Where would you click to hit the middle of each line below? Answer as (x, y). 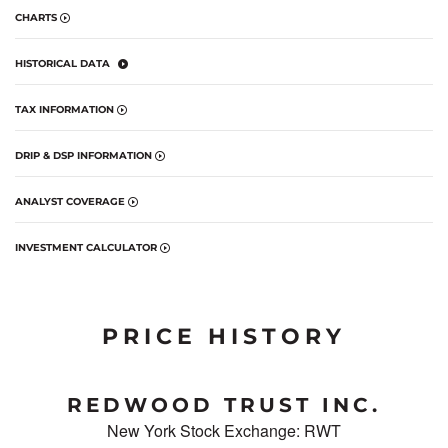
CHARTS (36, 17)
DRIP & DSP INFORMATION (83, 155)
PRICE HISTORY (224, 336)
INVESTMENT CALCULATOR (86, 247)
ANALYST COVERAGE (70, 201)
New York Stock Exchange (201, 430)
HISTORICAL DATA (62, 63)
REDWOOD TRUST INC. (224, 404)
